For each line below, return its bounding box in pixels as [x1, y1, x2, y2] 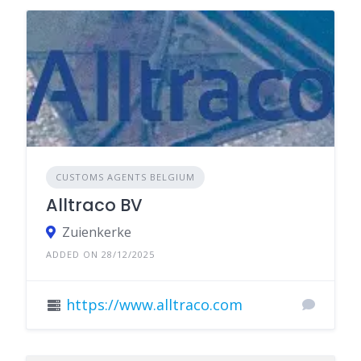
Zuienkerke [62, 222, 131, 241]
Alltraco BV [46, 193, 143, 217]
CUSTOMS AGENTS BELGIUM [56, 170, 195, 183]
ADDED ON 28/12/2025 [46, 247, 155, 260]
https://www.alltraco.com [66, 294, 243, 314]
